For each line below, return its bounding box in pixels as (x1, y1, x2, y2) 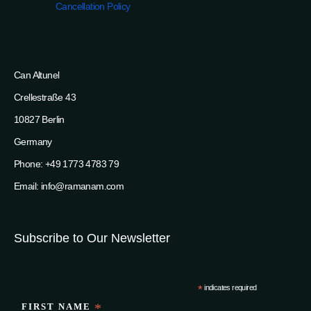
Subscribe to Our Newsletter (14, 230, 170, 245)
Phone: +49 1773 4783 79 (14, 158, 119, 169)
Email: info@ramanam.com (14, 180, 124, 192)
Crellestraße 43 (14, 91, 76, 103)
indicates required (202, 283, 257, 292)
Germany (14, 135, 52, 147)
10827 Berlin (14, 113, 65, 125)
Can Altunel (14, 69, 60, 81)
